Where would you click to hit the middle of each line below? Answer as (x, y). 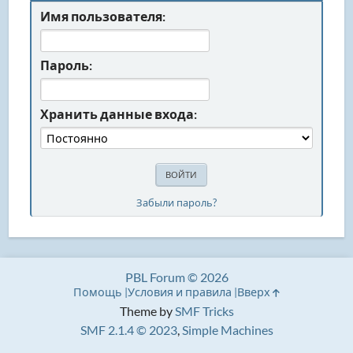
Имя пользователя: (103, 16)
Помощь (98, 292)
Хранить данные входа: (119, 113)
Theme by (147, 311)
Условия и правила (180, 292)
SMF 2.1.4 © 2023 (128, 330)
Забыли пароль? (176, 202)
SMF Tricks (204, 311)
